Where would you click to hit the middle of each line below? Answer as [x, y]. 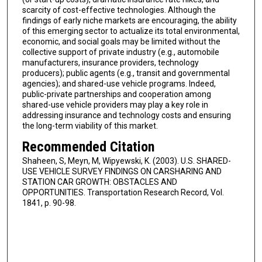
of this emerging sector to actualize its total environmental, [131, 31]
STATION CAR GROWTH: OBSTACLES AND [99, 182]
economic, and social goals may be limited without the [121, 42]
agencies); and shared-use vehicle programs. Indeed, [119, 84]
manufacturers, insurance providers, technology [110, 63]
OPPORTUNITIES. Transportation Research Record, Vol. [123, 192]
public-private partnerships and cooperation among [116, 94]
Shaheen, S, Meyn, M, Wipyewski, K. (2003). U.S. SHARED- [126, 161]
